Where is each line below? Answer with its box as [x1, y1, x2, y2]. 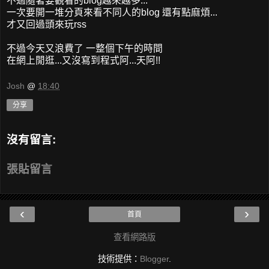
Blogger [140, 254, 169, 264]
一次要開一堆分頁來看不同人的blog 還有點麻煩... [7, 7, 217, 17]
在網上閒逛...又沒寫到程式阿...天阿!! [7, 55, 160, 65]
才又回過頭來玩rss [7, 19, 86, 29]
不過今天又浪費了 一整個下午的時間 [7, 43, 163, 53]
